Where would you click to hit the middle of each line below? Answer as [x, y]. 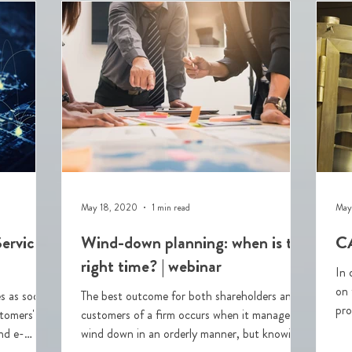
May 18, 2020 [109, 207]
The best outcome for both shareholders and [189, 296]
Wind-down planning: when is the [195, 242]
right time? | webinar [151, 266]
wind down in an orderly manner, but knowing [192, 334]
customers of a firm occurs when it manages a [192, 315]
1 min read [171, 207]
